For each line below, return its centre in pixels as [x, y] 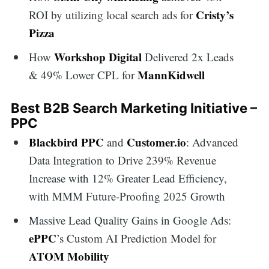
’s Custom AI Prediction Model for [137, 238]
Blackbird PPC [67, 142]
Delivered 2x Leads [189, 56]
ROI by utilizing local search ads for [113, 15]
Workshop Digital [100, 56]
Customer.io [157, 142]
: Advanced [213, 142]
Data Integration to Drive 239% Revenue [123, 160]
